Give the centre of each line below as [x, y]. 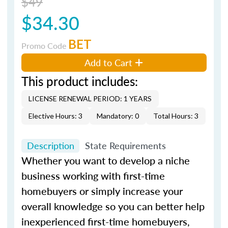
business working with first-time [93, 176]
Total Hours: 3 [176, 116]
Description [50, 146]
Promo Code [45, 45]
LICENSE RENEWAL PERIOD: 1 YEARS [90, 98]
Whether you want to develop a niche [106, 160]
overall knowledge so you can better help [113, 206]
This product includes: [80, 81]
